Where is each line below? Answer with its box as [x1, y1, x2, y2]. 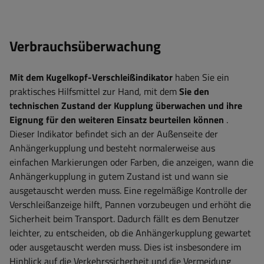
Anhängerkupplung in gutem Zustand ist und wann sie [9, 169, 228, 184]
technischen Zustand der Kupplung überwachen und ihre [9, 98, 242, 113]
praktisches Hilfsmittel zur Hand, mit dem [9, 84, 179, 99]
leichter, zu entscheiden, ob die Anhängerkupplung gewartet [9, 226, 251, 240]
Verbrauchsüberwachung [9, 35, 161, 57]
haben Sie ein [173, 70, 229, 85]
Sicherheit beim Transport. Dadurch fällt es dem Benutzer [9, 212, 239, 226]
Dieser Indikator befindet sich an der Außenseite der [9, 127, 218, 141]
